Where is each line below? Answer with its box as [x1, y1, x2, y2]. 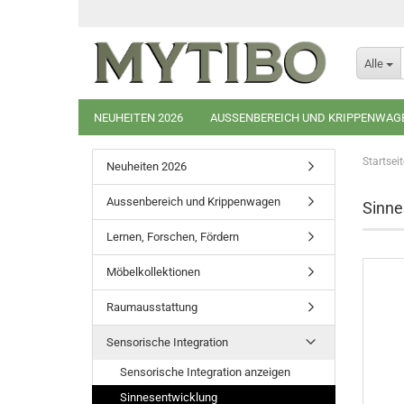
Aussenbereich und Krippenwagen [106, 195, 280, 208]
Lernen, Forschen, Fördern [106, 230, 239, 243]
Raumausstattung [106, 300, 197, 314]
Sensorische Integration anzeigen [120, 365, 290, 379]
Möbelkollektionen [106, 265, 200, 279]
